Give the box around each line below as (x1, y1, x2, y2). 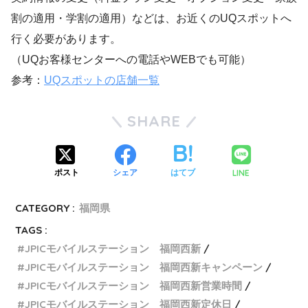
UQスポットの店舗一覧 (44, 74, 159, 86)
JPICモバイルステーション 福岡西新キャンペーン (25, 260, 263, 274)
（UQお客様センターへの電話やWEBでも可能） (11, 53, 251, 65)
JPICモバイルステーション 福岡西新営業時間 (25, 278, 243, 292)
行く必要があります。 (11, 32, 121, 45)
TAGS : (15, 223, 48, 236)
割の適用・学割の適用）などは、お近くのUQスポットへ (11, 12, 291, 24)
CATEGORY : (15, 201, 76, 214)
